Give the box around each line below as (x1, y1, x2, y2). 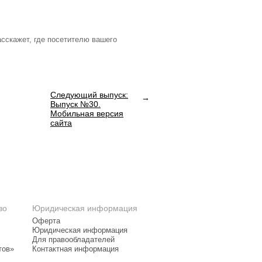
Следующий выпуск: (50, 90, 128, 99)
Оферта (32, 217, 60, 225)
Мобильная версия (50, 109, 123, 118)
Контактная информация (32, 245, 119, 253)
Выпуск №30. (50, 99, 101, 109)
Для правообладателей (32, 236, 115, 244)
